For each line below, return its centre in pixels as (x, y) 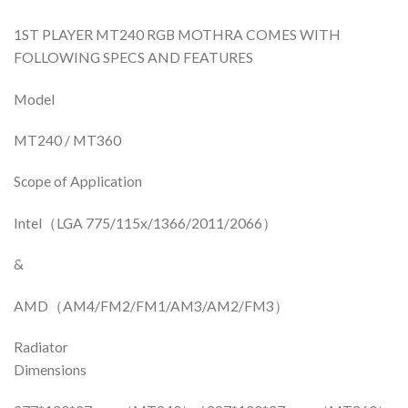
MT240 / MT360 (67, 141)
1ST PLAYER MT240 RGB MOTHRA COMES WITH (177, 35)
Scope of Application (78, 182)
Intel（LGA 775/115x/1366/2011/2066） (145, 223)
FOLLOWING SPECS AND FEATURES (133, 58)
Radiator (41, 347)
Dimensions (50, 369)
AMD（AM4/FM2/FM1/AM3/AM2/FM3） (151, 306)
